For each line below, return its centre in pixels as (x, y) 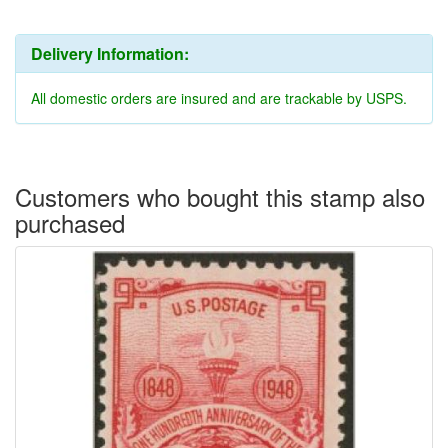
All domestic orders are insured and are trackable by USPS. (219, 97)
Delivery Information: (110, 53)
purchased (70, 222)
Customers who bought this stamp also (220, 196)
